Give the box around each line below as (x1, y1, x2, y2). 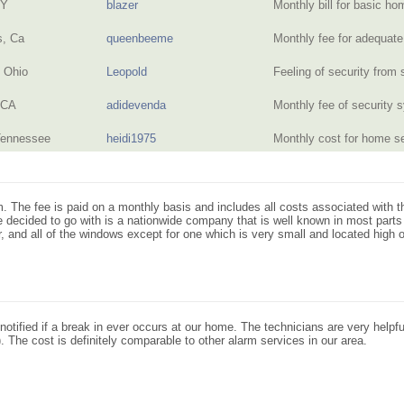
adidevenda (106, 98, 166, 112)
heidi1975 (106, 132, 156, 145)
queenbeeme (106, 32, 173, 45)
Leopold (106, 65, 147, 78)
